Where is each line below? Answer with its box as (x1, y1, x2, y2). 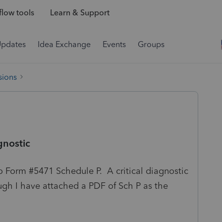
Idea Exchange (38, 40, 91, 49)
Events (103, 40, 126, 49)
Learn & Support (50, 8, 110, 18)
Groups (138, 40, 165, 49)
